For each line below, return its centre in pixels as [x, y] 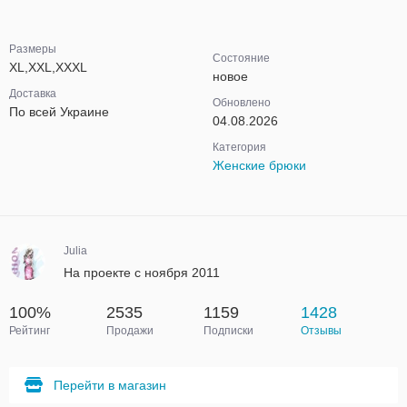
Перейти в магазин [110, 385]
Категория [239, 147]
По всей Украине [59, 112]
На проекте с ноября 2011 [142, 273]
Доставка [33, 94]
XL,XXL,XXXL [48, 67]
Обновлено [242, 103]
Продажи [130, 331]
